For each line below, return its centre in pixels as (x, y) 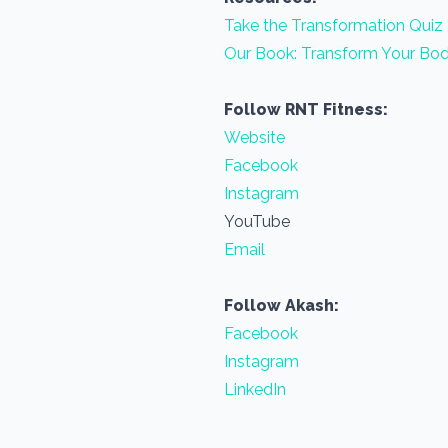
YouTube (257, 221)
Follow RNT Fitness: (308, 109)
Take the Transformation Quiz (333, 25)
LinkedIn (255, 389)
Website (254, 137)
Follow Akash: (281, 305)
